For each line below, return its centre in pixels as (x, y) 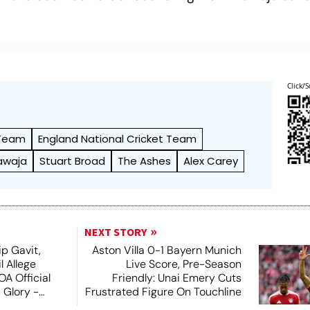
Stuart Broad (73, 161)
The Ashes (145, 161)
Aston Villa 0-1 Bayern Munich (166, 250)
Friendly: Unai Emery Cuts (176, 277)
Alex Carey (211, 161)
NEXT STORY (115, 232)
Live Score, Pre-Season (183, 264)
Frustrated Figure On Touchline (163, 291)
